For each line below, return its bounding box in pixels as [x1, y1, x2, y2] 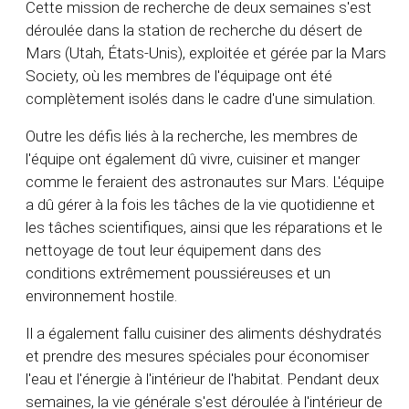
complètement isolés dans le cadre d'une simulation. [26, 89, 375, 109]
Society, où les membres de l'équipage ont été [26, 67, 332, 86]
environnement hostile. [26, 287, 177, 306]
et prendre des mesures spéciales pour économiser [26, 347, 369, 366]
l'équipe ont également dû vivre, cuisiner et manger [26, 150, 360, 169]
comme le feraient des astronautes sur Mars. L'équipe [26, 173, 384, 192]
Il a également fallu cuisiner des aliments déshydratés [26, 324, 382, 343]
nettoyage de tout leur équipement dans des [26, 241, 321, 260]
